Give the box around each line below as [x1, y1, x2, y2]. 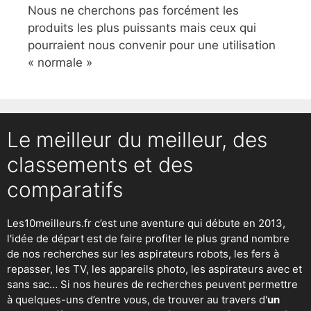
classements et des [7, 151, 193, 177]
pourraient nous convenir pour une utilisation [28, 37, 276, 52]
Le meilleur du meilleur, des [7, 126, 267, 152]
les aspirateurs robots [121, 246, 228, 260]
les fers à [234, 246, 279, 260]
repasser [7, 262, 50, 276]
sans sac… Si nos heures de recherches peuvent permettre [7, 277, 298, 291]
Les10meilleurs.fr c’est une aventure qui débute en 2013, [7, 216, 285, 230]
